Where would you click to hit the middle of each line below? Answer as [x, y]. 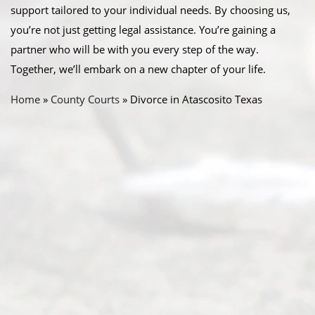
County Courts [85, 99]
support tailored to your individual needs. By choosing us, [150, 9]
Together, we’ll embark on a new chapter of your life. [138, 69]
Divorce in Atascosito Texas [196, 99]
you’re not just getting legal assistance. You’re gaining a [143, 29]
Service [40, 301]
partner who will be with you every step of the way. [135, 49]
